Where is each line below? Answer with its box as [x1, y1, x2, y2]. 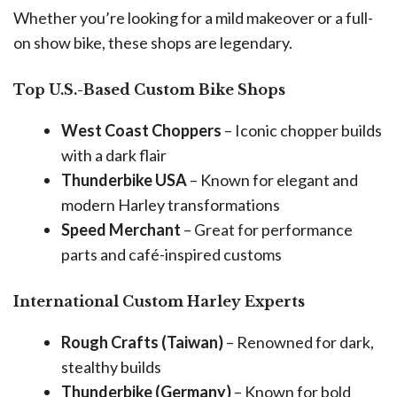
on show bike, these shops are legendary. [13, 32, 292, 52]
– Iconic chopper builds [222, 120, 382, 140]
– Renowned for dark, [223, 331, 374, 352]
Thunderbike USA [61, 169, 187, 190]
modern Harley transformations [61, 194, 280, 214]
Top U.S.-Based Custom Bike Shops [13, 80, 285, 98]
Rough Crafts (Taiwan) [61, 331, 223, 352]
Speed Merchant [61, 219, 181, 239]
